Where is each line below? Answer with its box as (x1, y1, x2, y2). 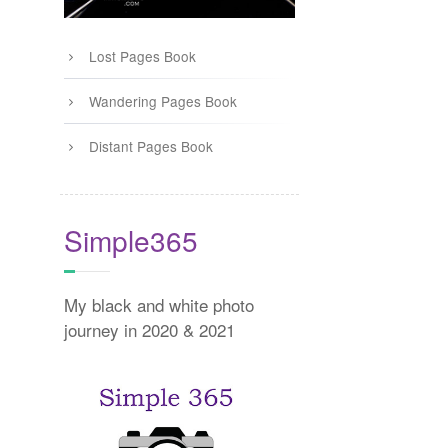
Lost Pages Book (88, 46, 196, 67)
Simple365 (63, 220, 198, 261)
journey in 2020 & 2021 (63, 317, 235, 343)
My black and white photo (63, 292, 254, 318)
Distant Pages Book (88, 136, 213, 157)
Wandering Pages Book (88, 91, 237, 112)
